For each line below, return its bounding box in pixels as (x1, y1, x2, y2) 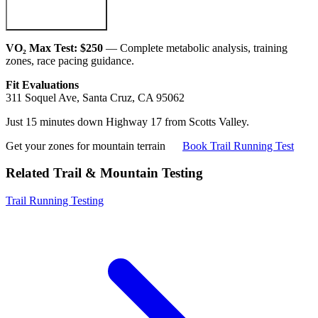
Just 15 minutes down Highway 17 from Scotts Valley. (6, 115, 249, 128)
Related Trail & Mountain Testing (6, 165, 203, 181)
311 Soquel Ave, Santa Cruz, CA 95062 (6, 91, 185, 104)
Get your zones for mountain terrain (6, 139, 165, 152)
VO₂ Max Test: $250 (6, 41, 103, 54)
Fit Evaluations (6, 78, 79, 91)
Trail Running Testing (6, 194, 104, 207)
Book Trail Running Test (182, 139, 294, 152)
